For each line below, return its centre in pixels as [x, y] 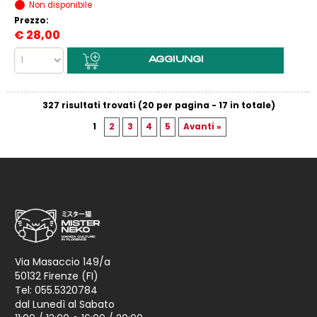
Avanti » [202, 127]
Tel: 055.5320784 [56, 290]
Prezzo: [33, 21]
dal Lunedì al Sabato [65, 305]
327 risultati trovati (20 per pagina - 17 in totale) [158, 105]
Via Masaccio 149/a [63, 262]
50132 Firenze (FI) [57, 276]
